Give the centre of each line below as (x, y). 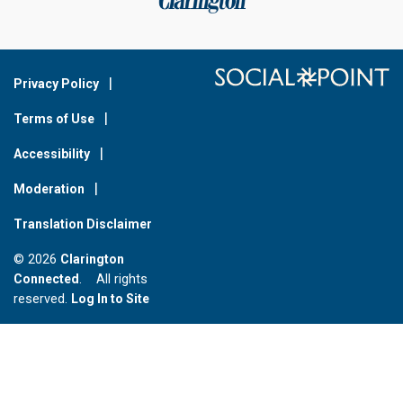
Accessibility (52, 154)
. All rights (113, 280)
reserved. (42, 300)
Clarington (92, 260)
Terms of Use (54, 119)
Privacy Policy (56, 84)
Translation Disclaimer (83, 224)
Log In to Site (110, 299)
